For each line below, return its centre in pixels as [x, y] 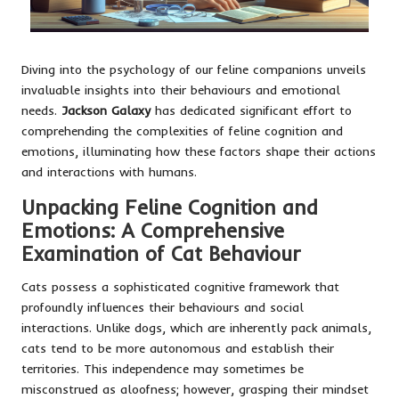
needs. [41, 110]
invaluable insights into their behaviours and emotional [181, 89]
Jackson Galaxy [106, 110]
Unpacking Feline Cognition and [170, 207]
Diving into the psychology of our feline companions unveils [194, 69]
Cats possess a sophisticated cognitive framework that [180, 286]
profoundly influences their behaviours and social [163, 306]
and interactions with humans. [109, 171]
